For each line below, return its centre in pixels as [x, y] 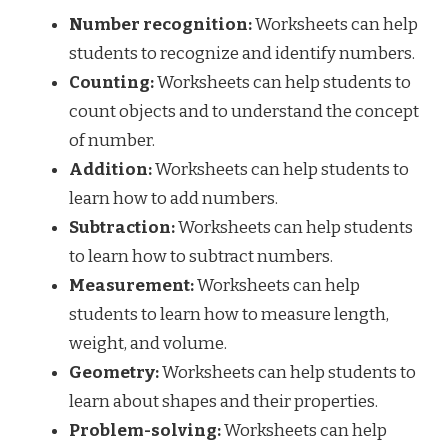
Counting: [111, 82]
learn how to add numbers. [173, 198]
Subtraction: [122, 227]
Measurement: [131, 285]
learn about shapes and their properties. [223, 401]
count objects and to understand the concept [244, 111]
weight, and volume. [148, 343]
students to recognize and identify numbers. [242, 53]
